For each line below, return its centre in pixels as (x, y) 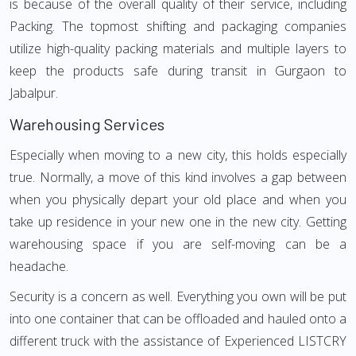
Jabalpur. (34, 93)
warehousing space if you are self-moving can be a (178, 244)
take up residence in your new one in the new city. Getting (178, 222)
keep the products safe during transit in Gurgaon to (178, 71)
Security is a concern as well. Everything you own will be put (178, 296)
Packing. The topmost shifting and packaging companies (178, 26)
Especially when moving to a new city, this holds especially (178, 155)
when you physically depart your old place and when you (178, 199)
